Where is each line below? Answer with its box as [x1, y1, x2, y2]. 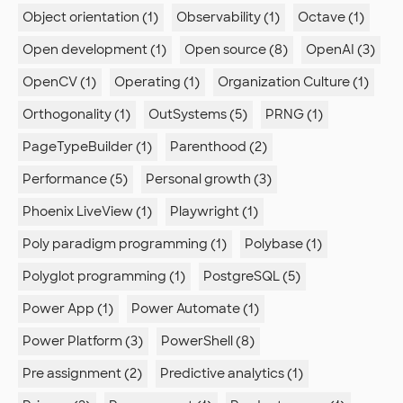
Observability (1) [176, 9, 280, 26]
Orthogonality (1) [22, 106, 130, 123]
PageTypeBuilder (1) [22, 139, 152, 156]
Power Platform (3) [22, 333, 143, 350]
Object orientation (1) [22, 9, 158, 26]
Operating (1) [114, 74, 200, 91]
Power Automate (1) [131, 300, 259, 318]
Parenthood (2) [170, 139, 267, 156]
